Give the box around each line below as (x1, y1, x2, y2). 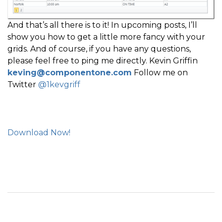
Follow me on (132, 67, 188, 77)
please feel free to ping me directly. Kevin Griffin (7, 55, 198, 65)
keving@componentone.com (7, 67, 132, 77)
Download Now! (7, 127, 70, 137)
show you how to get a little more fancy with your (7, 32, 205, 42)
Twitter (7, 79, 38, 89)
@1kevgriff (38, 79, 80, 89)
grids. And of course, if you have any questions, (7, 44, 191, 54)
